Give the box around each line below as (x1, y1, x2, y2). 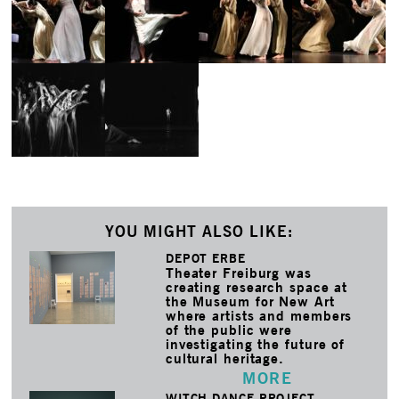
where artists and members (165, 306, 353, 324)
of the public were (165, 321, 293, 338)
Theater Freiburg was (165, 264, 312, 281)
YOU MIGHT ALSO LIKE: (105, 221, 294, 240)
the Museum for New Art (165, 292, 335, 310)
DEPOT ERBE (165, 250, 246, 265)
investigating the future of (165, 335, 346, 353)
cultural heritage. (165, 349, 285, 367)
